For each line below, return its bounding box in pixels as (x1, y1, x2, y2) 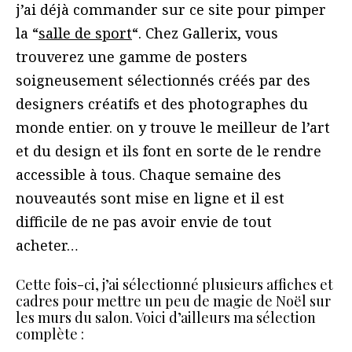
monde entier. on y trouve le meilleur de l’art (16, 118, 330, 137)
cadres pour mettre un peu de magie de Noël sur (16, 291, 331, 310)
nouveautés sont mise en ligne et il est (16, 189, 284, 207)
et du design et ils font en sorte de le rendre (16, 141, 321, 160)
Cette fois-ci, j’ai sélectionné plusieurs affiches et (16, 275, 333, 294)
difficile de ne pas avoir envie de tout (16, 212, 272, 231)
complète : (16, 324, 84, 343)
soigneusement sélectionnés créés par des (16, 71, 310, 90)
